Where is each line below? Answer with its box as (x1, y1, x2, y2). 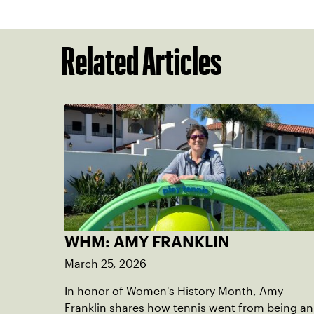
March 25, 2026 (64, 257, 146, 270)
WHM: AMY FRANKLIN (64, 235, 230, 247)
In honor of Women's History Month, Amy (64, 285, 283, 297)
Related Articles (61, 46, 221, 75)
